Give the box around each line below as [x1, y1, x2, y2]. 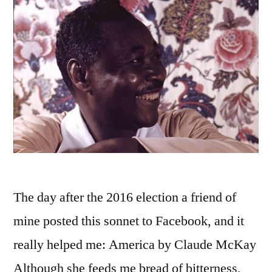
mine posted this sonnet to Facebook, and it [13, 212, 244, 229]
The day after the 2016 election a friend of [13, 188, 236, 206]
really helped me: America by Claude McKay [13, 236, 256, 253]
